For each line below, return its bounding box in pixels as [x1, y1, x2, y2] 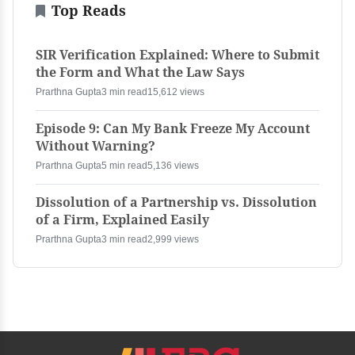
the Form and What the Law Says [36, 64, 245, 80]
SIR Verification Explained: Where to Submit [36, 47, 319, 63]
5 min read [101, 159, 147, 171]
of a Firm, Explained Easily [36, 212, 209, 227]
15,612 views [147, 86, 204, 97]
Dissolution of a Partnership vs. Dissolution [36, 194, 317, 210]
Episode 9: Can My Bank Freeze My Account [36, 120, 310, 136]
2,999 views [147, 233, 199, 245]
